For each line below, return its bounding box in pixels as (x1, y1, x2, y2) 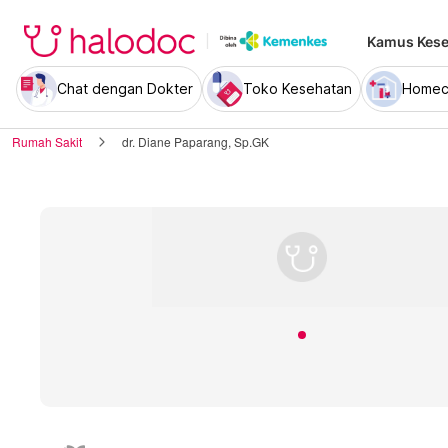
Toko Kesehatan (243, 80, 352, 97)
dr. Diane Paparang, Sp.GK (122, 133, 269, 150)
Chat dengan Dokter (57, 80, 193, 97)
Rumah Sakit (12, 133, 82, 150)
